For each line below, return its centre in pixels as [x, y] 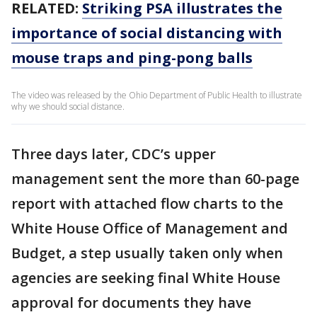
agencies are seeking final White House [146, 278]
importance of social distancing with [147, 33]
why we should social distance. [68, 106]
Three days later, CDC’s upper [114, 154]
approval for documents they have [131, 302]
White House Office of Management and [150, 228]
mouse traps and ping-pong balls [132, 58]
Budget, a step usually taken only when [147, 253]
